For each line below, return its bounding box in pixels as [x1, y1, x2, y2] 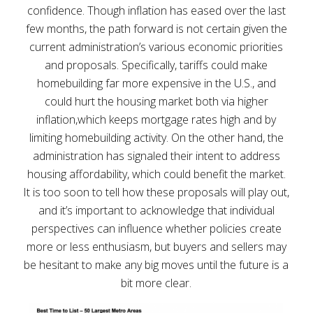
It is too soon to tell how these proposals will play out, [23, 184, 290, 200]
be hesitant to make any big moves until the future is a [24, 256, 289, 272]
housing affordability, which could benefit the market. [27, 166, 286, 182]
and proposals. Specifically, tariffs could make [45, 57, 268, 73]
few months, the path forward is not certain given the [25, 20, 287, 36]
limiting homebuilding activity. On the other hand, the [29, 129, 284, 145]
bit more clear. [121, 275, 192, 291]
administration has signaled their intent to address [32, 147, 280, 163]
